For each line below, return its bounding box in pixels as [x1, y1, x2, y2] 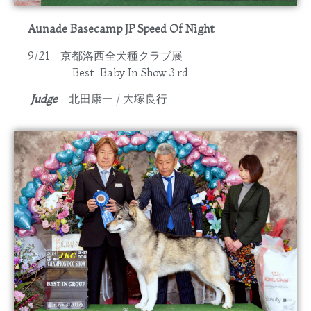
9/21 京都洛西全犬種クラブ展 [28, 48, 183, 62]
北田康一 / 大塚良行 [69, 91, 167, 106]
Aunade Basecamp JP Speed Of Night [28, 22, 226, 36]
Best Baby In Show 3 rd [28, 65, 188, 79]
